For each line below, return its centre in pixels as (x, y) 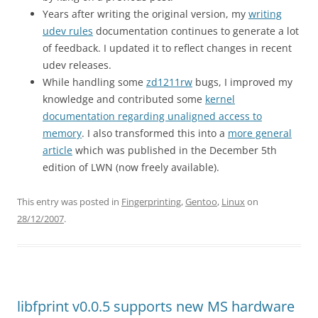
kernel (220, 99)
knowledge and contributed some (124, 99)
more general (260, 133)
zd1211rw (169, 82)
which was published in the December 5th (175, 150)
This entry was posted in (69, 202)
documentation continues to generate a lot (196, 31)
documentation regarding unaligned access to (152, 116)
